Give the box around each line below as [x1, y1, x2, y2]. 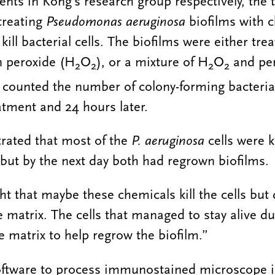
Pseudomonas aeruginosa [45, 14, 189, 30]
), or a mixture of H [96, 54, 208, 71]
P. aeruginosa [131, 133, 204, 149]
